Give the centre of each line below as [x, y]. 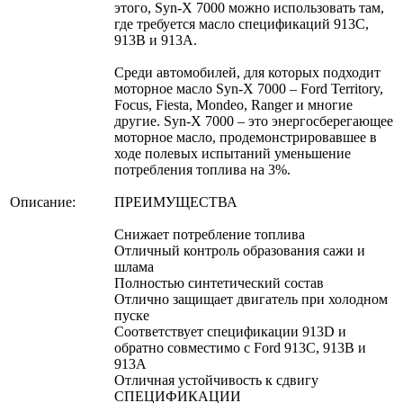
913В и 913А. [156, 40]
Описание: [43, 201]
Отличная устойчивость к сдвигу [216, 380]
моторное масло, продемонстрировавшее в [246, 137]
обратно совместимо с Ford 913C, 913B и [240, 347]
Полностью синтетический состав [219, 282]
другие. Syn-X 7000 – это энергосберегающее [254, 121]
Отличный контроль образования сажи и [240, 250]
